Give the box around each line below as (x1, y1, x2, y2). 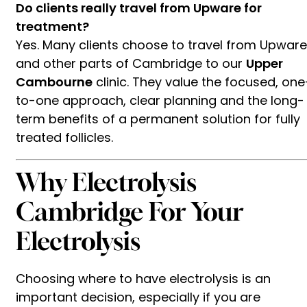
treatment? (16, 17, 89, 35)
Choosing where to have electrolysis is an (16, 269, 271, 287)
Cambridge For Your (16, 196, 243, 226)
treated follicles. (16, 128, 113, 146)
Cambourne (16, 73, 93, 90)
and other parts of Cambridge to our (16, 54, 246, 72)
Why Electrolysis (16, 167, 197, 197)
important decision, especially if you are (16, 288, 260, 306)
